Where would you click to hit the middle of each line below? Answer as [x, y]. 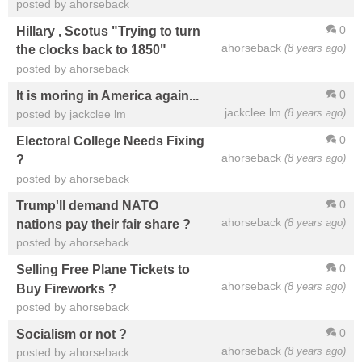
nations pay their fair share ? [103, 224]
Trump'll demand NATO [87, 206]
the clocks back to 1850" [91, 50]
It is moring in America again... [107, 96]
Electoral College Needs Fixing [110, 141]
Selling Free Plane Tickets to [103, 269]
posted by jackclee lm [71, 114]
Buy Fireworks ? [66, 288]
